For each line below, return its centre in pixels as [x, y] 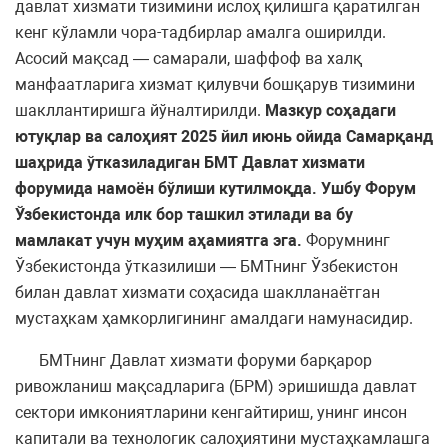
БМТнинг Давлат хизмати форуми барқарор [193, 361]
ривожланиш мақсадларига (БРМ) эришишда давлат [216, 387]
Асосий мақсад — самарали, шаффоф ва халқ [188, 59]
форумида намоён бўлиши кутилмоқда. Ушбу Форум [215, 189]
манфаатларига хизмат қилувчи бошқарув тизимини [217, 85]
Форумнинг [348, 241]
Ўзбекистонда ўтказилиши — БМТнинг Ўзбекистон [206, 267]
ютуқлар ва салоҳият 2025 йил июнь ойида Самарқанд [224, 137]
